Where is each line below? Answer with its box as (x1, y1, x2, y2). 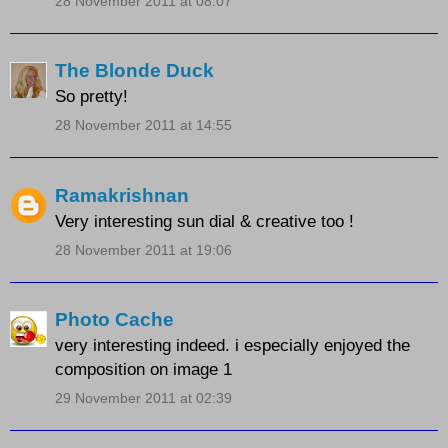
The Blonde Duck (55, 60, 214, 82)
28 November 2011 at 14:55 (55, 117, 232, 134)
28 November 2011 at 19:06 (55, 241, 232, 258)
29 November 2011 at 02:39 (55, 390, 232, 407)
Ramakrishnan (55, 184, 189, 206)
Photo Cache (55, 309, 174, 331)
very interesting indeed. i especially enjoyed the (55, 335, 410, 356)
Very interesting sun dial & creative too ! (55, 210, 354, 231)
